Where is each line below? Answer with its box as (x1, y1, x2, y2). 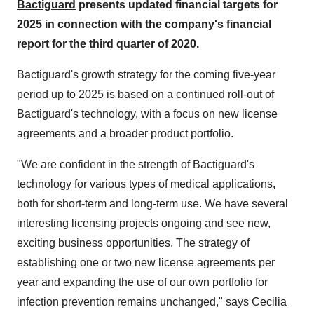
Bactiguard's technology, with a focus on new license (17, 108, 278, 120)
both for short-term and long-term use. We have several (17, 198, 288, 210)
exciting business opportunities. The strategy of (17, 237, 250, 249)
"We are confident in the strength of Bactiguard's (17, 158, 254, 170)
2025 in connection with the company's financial (17, 18, 271, 30)
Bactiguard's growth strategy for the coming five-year (17, 69, 275, 81)
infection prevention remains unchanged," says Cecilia (17, 296, 287, 308)
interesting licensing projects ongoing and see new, (17, 217, 271, 229)
